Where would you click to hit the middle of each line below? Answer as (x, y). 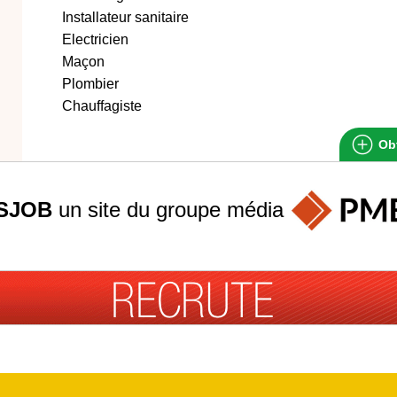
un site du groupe (140, 209)
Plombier (90, 84)
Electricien (95, 39)
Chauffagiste (102, 106)
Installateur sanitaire (125, 17)
